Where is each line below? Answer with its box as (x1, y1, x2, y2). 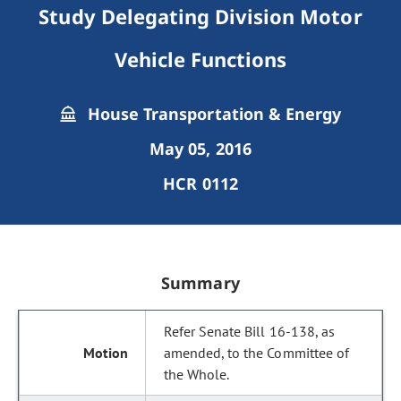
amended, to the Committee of (164, 344, 349, 362)
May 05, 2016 (149, 138, 252, 159)
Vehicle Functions (114, 46, 287, 73)
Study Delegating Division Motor (38, 3, 363, 30)
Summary (161, 272, 240, 294)
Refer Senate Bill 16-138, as (164, 322, 335, 340)
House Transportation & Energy (83, 103, 341, 124)
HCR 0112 (163, 173, 238, 194)
